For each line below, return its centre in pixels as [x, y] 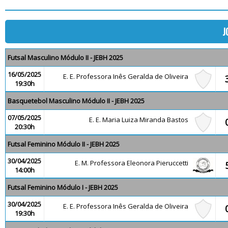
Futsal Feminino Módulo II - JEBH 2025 [63, 144]
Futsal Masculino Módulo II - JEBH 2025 [65, 58]
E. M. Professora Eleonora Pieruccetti [134, 163]
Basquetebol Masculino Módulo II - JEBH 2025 [76, 101]
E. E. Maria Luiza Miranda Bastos [141, 120]
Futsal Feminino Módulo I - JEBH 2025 [63, 187]
